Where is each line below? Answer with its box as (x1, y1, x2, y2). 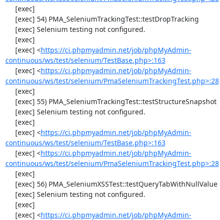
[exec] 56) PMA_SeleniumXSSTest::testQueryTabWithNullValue (5, 179, 15, 189)
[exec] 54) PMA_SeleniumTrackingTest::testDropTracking (5, 14, 15, 24)
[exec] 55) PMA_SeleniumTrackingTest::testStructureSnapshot (5, 97, 15, 106)
